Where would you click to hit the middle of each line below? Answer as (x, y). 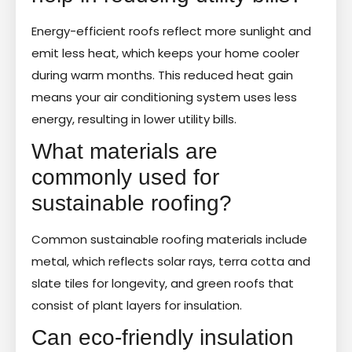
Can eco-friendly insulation (163, 337)
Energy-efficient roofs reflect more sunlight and (171, 31)
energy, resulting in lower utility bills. (134, 119)
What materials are (125, 151)
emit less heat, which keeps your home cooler (165, 53)
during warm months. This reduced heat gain (162, 75)
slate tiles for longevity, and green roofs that (163, 283)
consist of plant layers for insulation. (137, 305)
